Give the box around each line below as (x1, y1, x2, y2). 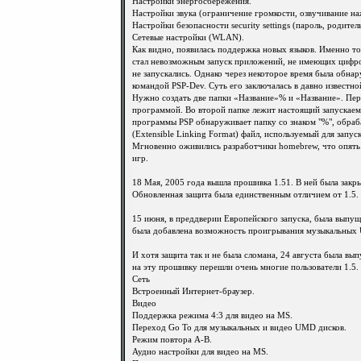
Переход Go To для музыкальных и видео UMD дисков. (132, 323, 346, 332)
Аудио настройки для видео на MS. (132, 347, 268, 356)
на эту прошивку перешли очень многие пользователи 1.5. (132, 263, 359, 272)
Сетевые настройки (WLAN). (132, 33, 244, 42)
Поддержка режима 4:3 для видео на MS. (132, 311, 293, 320)
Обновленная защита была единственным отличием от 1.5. (132, 190, 359, 199)
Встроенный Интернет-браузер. (132, 287, 255, 296)
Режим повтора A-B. (132, 335, 212, 344)
